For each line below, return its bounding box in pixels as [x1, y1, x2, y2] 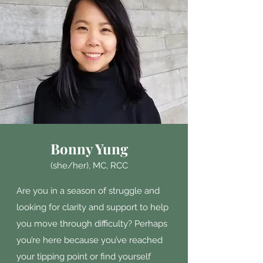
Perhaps [134, 218, 167, 229]
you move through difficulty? [16, 218, 134, 229]
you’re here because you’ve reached [16, 235, 163, 245]
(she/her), [50, 160, 93, 171]
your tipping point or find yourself [16, 251, 151, 262]
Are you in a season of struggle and [16, 186, 160, 196]
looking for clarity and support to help [16, 202, 168, 213]
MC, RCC [93, 160, 128, 171]
